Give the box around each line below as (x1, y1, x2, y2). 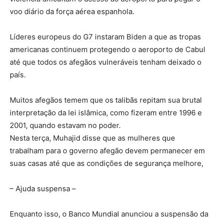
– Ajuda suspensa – (10, 184, 76, 194)
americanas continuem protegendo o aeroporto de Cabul (10, 45, 205, 54)
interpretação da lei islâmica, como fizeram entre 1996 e (10, 108, 202, 118)
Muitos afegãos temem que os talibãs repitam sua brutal (10, 95, 202, 105)
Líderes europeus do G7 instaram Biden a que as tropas (10, 32, 201, 42)
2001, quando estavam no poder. (10, 121, 121, 130)
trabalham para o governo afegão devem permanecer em (10, 146, 205, 156)
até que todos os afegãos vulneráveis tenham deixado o (10, 57, 201, 67)
